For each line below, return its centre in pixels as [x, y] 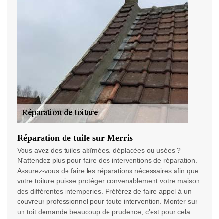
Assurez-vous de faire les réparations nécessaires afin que [108, 171]
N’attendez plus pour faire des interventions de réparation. [107, 161]
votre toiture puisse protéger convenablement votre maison [109, 181]
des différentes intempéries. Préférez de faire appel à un [104, 191]
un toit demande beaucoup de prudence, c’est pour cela [104, 212]
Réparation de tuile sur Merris [75, 138]
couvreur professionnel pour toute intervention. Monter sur [107, 202]
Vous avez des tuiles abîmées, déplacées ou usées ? [99, 150]
